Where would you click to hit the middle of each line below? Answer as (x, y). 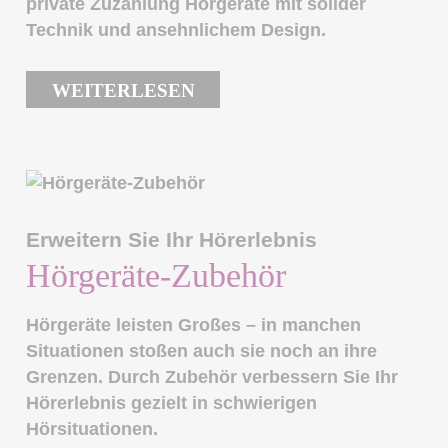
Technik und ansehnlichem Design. (176, 30)
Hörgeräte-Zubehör (156, 276)
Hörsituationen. (92, 428)
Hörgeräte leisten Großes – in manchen (194, 324)
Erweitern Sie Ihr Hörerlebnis (172, 239)
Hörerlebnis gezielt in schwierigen (172, 402)
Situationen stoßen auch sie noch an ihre (202, 350)
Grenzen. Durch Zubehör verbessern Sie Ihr (212, 376)
